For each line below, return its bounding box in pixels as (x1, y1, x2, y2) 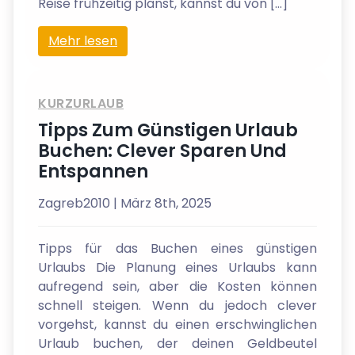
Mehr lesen (48, 32, 117, 50)
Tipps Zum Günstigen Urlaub (38, 117, 298, 143)
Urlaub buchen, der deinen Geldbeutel (38, 334, 317, 353)
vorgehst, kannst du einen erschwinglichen (38, 315, 317, 334)
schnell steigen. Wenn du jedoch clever (38, 296, 317, 315)
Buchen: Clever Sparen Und (38, 138, 287, 163)
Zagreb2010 (38, 194, 113, 212)
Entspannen (38, 158, 148, 184)
